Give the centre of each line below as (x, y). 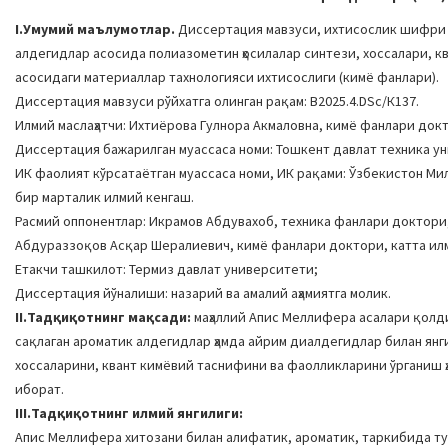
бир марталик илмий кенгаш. (104, 197)
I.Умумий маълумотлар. (95, 29)
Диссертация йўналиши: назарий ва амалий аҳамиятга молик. (203, 293)
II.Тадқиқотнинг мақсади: (103, 317)
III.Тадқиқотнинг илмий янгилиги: (129, 413)
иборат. (41, 389)
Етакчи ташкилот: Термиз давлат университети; (168, 269)
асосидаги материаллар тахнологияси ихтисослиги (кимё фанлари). (228, 77)
